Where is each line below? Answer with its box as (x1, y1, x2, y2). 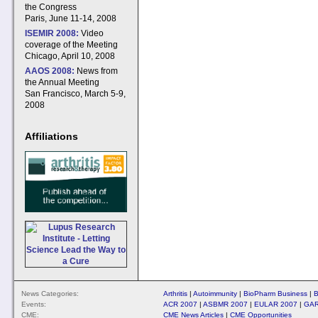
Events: (21, 300, 46, 308)
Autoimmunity (193, 290, 237, 297)
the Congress (25, 2, 77, 12)
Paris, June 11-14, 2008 (25, 13, 116, 23)
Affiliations (25, 131, 78, 142)
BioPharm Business (243, 290, 307, 297)
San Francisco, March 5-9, (25, 89, 126, 99)
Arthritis (163, 290, 187, 297)
